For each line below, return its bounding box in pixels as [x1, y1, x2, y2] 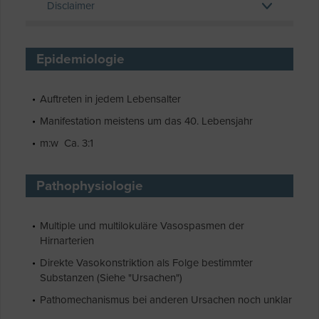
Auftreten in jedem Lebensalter [40, 93, 181, 106]
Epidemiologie [36, 51, 125, 68]
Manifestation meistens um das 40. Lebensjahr [40, 115, 253, 128]
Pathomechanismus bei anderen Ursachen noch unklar [40, 293, 292, 307]
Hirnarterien [40, 234, 94, 248]
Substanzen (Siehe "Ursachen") [40, 271, 182, 285]
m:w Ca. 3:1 [40, 137, 93, 150]
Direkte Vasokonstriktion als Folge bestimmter [40, 256, 253, 270]
